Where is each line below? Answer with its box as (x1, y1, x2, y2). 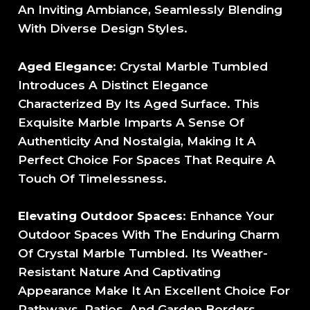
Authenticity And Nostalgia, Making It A (18, 134, 257, 148)
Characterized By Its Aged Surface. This (18, 96, 260, 111)
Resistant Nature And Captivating (18, 264, 221, 279)
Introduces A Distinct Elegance (18, 77, 209, 92)
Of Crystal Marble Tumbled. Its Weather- (18, 246, 268, 260)
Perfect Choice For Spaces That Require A (18, 152, 276, 167)
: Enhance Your (183, 208, 275, 223)
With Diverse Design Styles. (18, 21, 188, 36)
